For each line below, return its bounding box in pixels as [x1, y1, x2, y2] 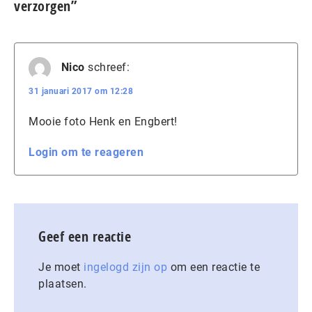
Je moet [38, 260, 84, 274]
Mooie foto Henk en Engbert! [29, 114, 178, 128]
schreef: [88, 61, 130, 74]
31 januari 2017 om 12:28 [29, 86, 133, 96]
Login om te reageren [29, 145, 143, 159]
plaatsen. [38, 276, 87, 290]
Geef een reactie [38, 226, 131, 246]
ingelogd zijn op [84, 260, 167, 274]
